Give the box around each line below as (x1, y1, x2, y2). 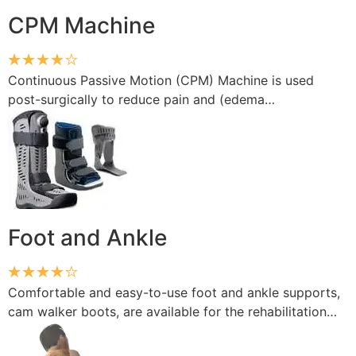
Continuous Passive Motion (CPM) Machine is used (8, 72, 314, 88)
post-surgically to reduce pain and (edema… (8, 91, 275, 107)
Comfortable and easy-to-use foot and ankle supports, (8, 284, 340, 301)
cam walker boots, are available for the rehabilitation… (8, 304, 337, 320)
